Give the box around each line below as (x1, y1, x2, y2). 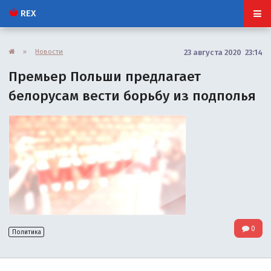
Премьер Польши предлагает (8, 68, 201, 85)
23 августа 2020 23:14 (183, 47, 263, 57)
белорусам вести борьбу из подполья (8, 87, 256, 104)
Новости (35, 47, 64, 56)
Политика (11, 228, 41, 236)
